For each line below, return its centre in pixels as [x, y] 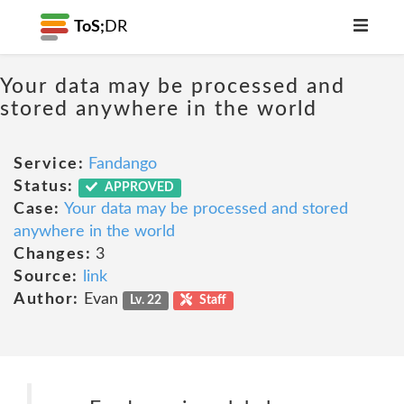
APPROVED [138, 188]
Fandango [123, 164]
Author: [46, 299]
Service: [49, 164]
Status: [44, 187]
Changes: [52, 254]
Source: [46, 277]
